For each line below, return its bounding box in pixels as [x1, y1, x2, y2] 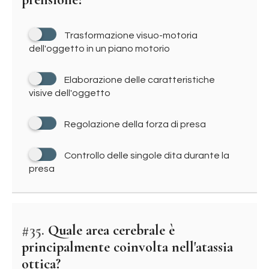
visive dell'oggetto [29, 88, 110, 98]
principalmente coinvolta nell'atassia [22, 238, 233, 256]
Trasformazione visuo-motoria [64, 31, 198, 40]
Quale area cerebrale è [44, 222, 175, 239]
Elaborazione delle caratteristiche [64, 75, 215, 85]
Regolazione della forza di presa [64, 119, 206, 129]
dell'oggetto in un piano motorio [29, 44, 170, 53]
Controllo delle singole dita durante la [64, 151, 229, 160]
